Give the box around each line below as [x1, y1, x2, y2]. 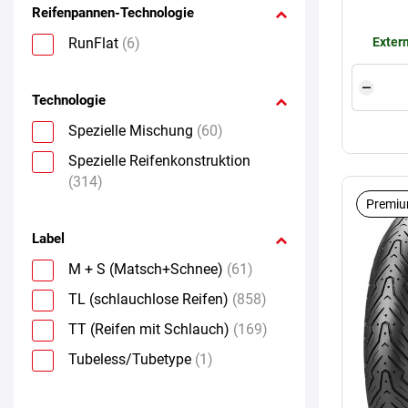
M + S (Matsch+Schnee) [68, 260, 223, 278]
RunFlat [68, 34, 118, 52]
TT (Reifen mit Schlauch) [68, 320, 229, 338]
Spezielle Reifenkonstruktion [68, 151, 250, 169]
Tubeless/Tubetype [68, 350, 191, 368]
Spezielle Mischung [68, 121, 193, 139]
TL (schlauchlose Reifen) [68, 290, 229, 308]
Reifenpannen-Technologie [32, 4, 194, 21]
